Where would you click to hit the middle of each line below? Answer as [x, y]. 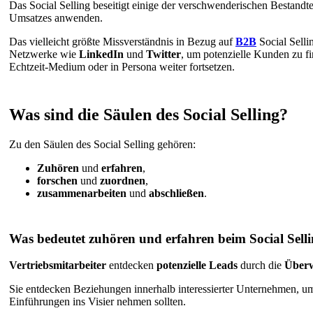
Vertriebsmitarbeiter [58, 265]
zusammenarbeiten [82, 193]
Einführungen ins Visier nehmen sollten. [97, 302]
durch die [261, 265]
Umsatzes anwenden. [56, 18]
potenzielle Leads [197, 265]
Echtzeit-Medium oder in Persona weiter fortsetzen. [122, 67]
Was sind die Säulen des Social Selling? [148, 114]
